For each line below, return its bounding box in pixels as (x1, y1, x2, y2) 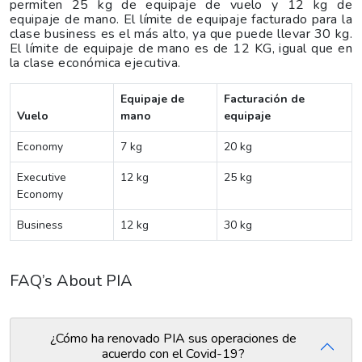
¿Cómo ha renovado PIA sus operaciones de (49, 329, 297, 347)
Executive (17, 169, 66, 185)
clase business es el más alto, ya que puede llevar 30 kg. (10, 24, 352, 43)
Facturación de (224, 90, 305, 107)
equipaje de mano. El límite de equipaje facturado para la (10, 10, 352, 28)
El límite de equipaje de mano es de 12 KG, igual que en (10, 39, 352, 57)
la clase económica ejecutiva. (10, 53, 181, 72)
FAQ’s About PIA (10, 269, 133, 292)
